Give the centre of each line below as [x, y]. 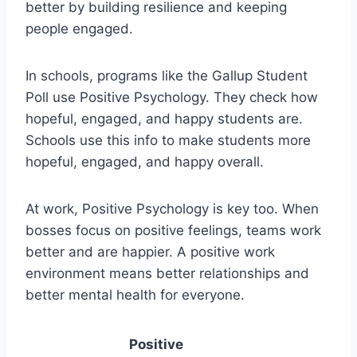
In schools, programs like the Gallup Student [167, 75]
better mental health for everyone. [135, 294]
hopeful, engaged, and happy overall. [145, 161]
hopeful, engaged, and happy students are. [164, 118]
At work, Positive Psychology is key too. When [172, 208]
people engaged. [79, 28]
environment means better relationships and [167, 273]
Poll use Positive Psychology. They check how [172, 97]
